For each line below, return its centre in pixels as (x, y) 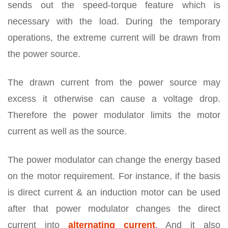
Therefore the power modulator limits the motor (114, 115)
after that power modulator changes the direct (114, 209)
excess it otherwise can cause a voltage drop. (114, 99)
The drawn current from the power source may (114, 83)
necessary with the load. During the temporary (114, 22)
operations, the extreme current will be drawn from (114, 38)
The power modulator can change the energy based (114, 160)
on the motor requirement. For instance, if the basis (114, 176)
